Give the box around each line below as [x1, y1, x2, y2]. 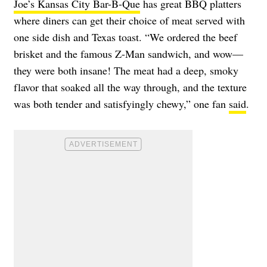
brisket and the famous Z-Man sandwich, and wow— [14, 46, 243, 61]
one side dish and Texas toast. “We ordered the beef [14, 30, 237, 45]
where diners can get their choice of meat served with [14, 13, 245, 28]
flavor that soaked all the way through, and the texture [14, 80, 247, 95]
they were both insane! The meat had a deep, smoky [14, 63, 238, 78]
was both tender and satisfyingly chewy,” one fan [14, 97, 229, 111]
